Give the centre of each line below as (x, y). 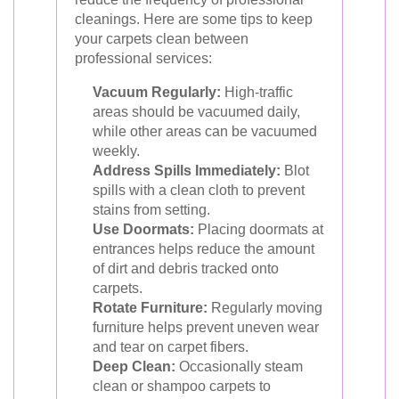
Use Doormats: (143, 229)
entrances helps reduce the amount (204, 248)
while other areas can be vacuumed (205, 131)
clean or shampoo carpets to (182, 386)
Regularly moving (265, 307)
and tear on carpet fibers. (171, 346)
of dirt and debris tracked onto (186, 268)
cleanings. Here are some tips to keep (194, 19)
